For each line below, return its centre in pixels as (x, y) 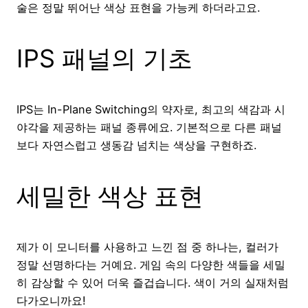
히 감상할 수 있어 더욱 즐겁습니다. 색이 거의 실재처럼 (153, 283)
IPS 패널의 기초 (104, 59)
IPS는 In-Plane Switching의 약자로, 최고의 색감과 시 (151, 110)
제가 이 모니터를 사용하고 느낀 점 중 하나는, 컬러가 (147, 247)
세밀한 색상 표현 (110, 196)
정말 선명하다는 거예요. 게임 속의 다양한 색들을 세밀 (151, 265)
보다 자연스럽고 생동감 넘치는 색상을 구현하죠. (136, 145)
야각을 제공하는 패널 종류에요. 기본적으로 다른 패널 (149, 128)
